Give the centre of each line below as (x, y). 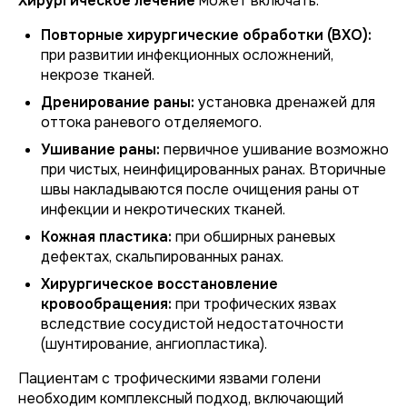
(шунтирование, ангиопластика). (154, 344)
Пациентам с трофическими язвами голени (169, 378)
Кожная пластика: (106, 237)
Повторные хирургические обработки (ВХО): (206, 35)
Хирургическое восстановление (159, 284)
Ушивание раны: (100, 149)
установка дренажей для (285, 102)
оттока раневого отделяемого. (151, 122)
